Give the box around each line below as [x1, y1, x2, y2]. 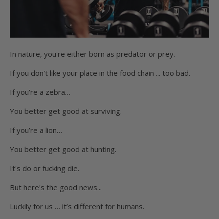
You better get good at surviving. [10, 106, 122, 116]
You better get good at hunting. [10, 144, 116, 154]
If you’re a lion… [10, 125, 62, 135]
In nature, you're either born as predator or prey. [10, 49, 175, 59]
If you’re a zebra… [10, 87, 70, 97]
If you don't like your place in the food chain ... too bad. [10, 68, 190, 78]
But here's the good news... [10, 182, 102, 192]
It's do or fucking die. [10, 163, 79, 173]
